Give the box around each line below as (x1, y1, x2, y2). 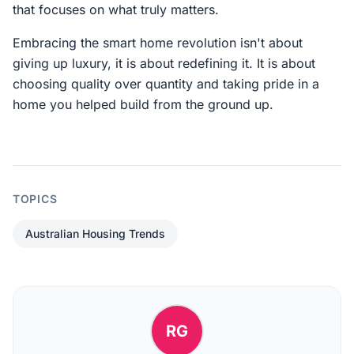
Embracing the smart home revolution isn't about (13, 35, 303, 51)
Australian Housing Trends (25, 227, 165, 240)
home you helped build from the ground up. (13, 96, 273, 112)
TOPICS (13, 192, 58, 205)
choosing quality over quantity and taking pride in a (13, 76, 319, 92)
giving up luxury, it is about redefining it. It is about (13, 55, 315, 71)
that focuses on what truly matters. (13, 2, 219, 17)
